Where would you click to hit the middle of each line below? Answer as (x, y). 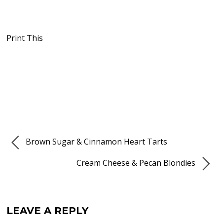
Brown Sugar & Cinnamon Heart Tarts (96, 142)
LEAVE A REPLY (48, 210)
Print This (25, 38)
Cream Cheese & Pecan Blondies (137, 163)
